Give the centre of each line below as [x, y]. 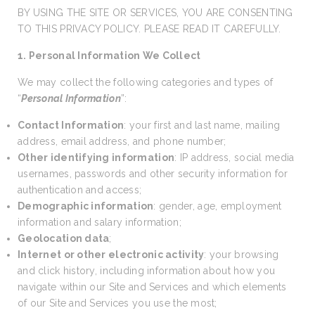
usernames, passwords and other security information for [153, 174]
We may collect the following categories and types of [146, 82]
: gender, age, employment [218, 206]
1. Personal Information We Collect [109, 56]
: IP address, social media [234, 157]
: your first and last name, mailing [202, 125]
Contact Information [71, 125]
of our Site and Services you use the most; [117, 303]
